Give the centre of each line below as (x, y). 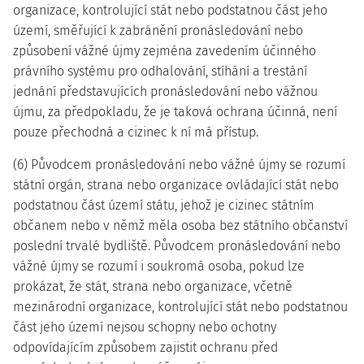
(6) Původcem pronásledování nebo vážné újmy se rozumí (179, 165)
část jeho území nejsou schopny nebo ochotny (145, 327)
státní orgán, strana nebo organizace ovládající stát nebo (176, 185)
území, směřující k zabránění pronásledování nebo (158, 30)
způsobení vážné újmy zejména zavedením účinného (165, 51)
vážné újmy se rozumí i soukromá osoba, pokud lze (159, 266)
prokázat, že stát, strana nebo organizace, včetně (153, 286)
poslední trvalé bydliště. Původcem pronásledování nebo (177, 246)
